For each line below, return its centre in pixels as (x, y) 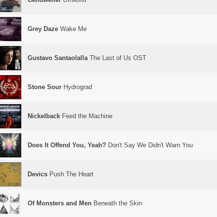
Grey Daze (43, 29)
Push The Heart (70, 174)
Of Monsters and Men (60, 203)
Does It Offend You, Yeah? (67, 145)
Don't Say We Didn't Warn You (149, 145)
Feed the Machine (86, 116)
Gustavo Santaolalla (58, 58)
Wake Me (72, 29)
